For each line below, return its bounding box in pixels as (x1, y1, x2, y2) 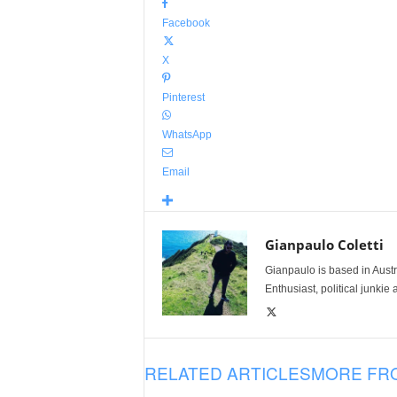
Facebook (161, 17, 210, 29)
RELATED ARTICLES (144, 361, 311, 385)
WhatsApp (161, 128, 212, 141)
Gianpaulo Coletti (264, 236, 384, 253)
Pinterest (161, 91, 205, 104)
